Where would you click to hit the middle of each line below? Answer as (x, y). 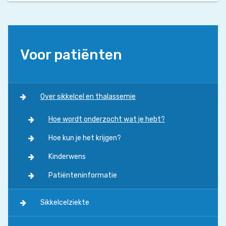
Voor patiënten (71, 55)
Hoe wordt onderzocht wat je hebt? (107, 119)
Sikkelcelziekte (65, 203)
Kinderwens (67, 157)
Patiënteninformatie (83, 175)
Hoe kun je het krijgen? (85, 138)
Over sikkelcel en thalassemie (88, 97)
